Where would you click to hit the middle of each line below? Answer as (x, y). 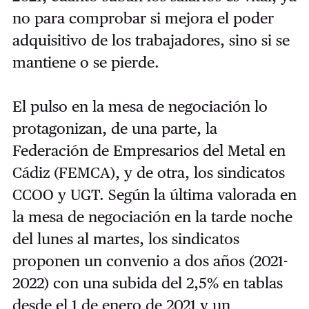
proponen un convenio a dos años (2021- (150, 260)
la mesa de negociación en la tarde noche (152, 216)
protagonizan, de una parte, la (114, 128)
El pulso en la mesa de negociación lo (140, 106)
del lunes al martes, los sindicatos (126, 238)
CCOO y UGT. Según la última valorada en (154, 194)
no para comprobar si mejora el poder (143, 18)
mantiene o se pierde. (86, 62)
